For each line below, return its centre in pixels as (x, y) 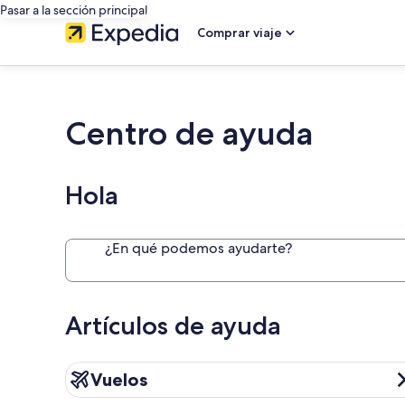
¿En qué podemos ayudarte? (198, 248)
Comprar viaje (240, 33)
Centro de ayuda (189, 133)
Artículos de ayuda (173, 325)
